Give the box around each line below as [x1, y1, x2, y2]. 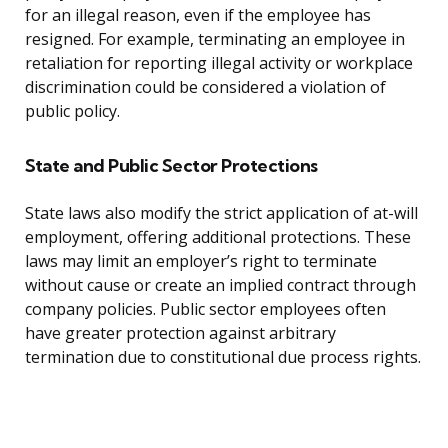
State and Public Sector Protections [25, 154, 318, 178]
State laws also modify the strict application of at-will [25, 202, 418, 225]
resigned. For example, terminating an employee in [25, 28, 405, 51]
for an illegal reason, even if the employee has [25, 4, 371, 27]
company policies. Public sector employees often [25, 298, 386, 321]
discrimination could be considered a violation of [25, 76, 386, 99]
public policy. [25, 100, 120, 123]
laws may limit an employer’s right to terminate [25, 250, 377, 273]
